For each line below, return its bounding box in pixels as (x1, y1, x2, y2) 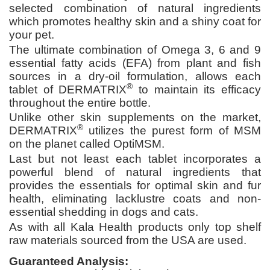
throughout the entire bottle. (9, 96, 151, 109)
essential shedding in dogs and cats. (9, 205, 198, 218)
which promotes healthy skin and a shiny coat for (9, 15, 261, 28)
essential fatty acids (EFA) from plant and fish (9, 56, 261, 69)
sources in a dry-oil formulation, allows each (9, 69, 261, 83)
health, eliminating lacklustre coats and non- (9, 192, 261, 205)
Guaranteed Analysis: (9, 255, 128, 268)
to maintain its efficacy (133, 83, 262, 96)
